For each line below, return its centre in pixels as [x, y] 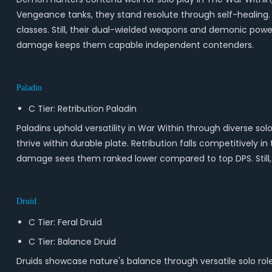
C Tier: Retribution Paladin [82, 109]
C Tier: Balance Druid [72, 242]
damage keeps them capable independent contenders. [135, 45]
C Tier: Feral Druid [65, 222]
